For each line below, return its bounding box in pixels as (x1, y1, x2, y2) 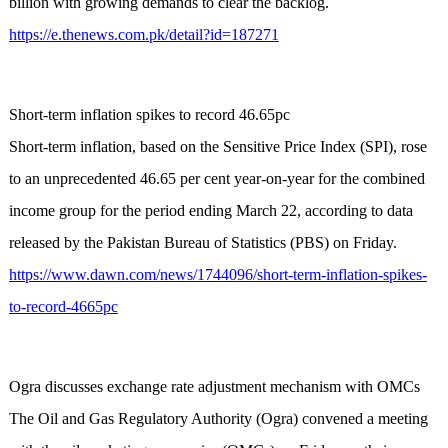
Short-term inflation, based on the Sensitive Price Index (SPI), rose (8, 138, 427, 156)
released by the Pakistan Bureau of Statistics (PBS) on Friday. (8, 234, 397, 252)
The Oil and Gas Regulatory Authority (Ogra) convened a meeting (8, 410, 428, 428)
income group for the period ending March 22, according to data (8, 202, 413, 220)
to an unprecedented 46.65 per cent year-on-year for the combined (8, 170, 425, 188)
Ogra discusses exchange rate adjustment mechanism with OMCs (8, 378, 420, 396)
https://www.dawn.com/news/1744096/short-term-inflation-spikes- (8, 266, 427, 284)
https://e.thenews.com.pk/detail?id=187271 (8, 26, 279, 44)
